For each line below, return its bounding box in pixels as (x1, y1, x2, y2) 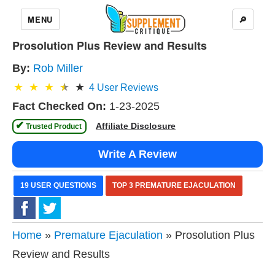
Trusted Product (24, 122, 83, 131)
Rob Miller (33, 62, 83, 74)
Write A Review (98, 148, 177, 160)
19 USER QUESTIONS (20, 181, 96, 190)
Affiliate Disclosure (96, 121, 176, 131)
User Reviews (95, 82, 158, 93)
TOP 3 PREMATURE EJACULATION (112, 181, 236, 190)
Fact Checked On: (12, 100, 106, 112)
